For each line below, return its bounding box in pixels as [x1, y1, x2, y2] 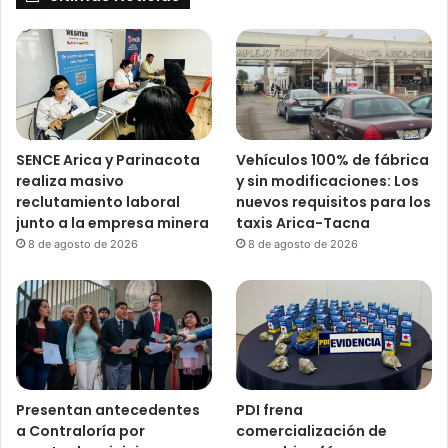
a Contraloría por [16, 420, 145, 441]
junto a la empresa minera [16, 212, 209, 233]
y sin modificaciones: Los [236, 170, 420, 191]
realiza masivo [16, 170, 124, 191]
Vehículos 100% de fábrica [236, 149, 430, 170]
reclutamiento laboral [16, 191, 180, 212]
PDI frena [236, 399, 304, 420]
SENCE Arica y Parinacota [16, 149, 200, 170]
